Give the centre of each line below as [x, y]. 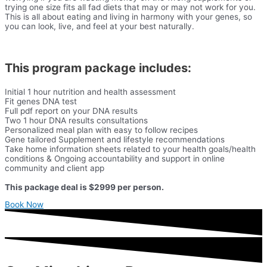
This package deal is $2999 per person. [84, 187]
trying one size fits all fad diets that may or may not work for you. [130, 7]
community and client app [55, 168]
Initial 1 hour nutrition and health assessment [90, 91]
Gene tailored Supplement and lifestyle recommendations [115, 139]
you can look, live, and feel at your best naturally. [100, 27]
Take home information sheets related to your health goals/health [130, 149]
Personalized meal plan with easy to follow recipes [101, 130]
